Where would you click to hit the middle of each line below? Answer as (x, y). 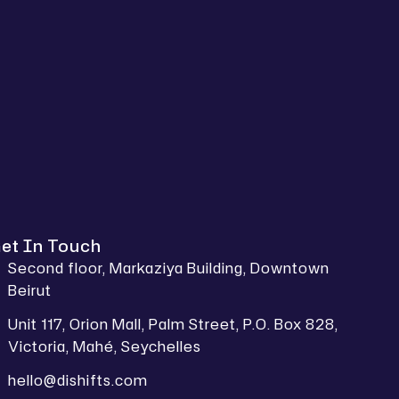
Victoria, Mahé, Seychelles (105, 346)
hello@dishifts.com (78, 380)
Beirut (30, 290)
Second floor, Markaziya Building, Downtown (169, 268)
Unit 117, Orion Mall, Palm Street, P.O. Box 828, (174, 324)
